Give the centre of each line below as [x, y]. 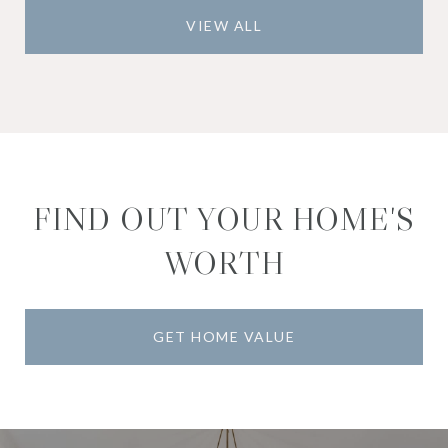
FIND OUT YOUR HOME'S [224, 218]
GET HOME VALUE [224, 336]
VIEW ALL [224, 25]
